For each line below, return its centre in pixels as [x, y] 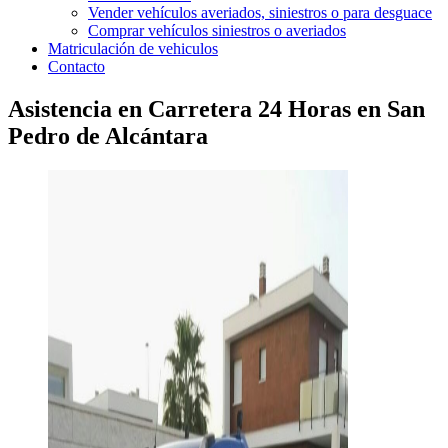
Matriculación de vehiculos [133, 48]
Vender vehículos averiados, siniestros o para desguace [260, 12]
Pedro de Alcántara [108, 135]
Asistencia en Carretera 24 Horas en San [216, 108]
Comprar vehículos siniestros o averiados [217, 30]
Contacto [76, 66]
